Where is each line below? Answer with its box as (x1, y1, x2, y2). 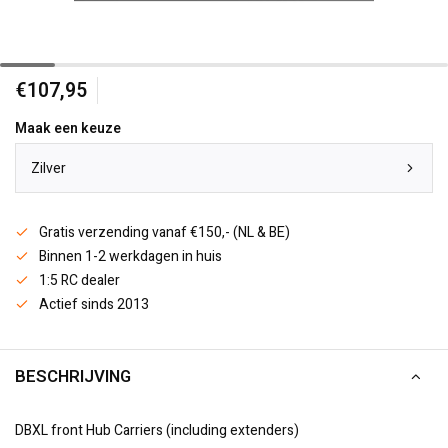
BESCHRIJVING (15, 364, 131, 389)
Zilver (31, 157, 66, 179)
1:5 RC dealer (39, 270, 120, 291)
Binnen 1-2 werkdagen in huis (39, 246, 222, 267)
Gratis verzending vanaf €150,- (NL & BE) (39, 222, 290, 243)
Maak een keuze (15, 118, 121, 139)
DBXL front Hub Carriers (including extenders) (15, 420, 299, 441)
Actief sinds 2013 (39, 294, 149, 315)
